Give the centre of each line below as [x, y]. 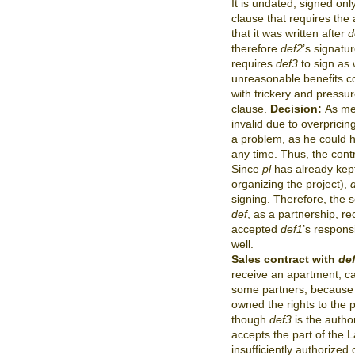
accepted [256, 229]
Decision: [298, 109]
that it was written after [290, 33]
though [250, 319]
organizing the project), [291, 184]
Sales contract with [285, 259]
